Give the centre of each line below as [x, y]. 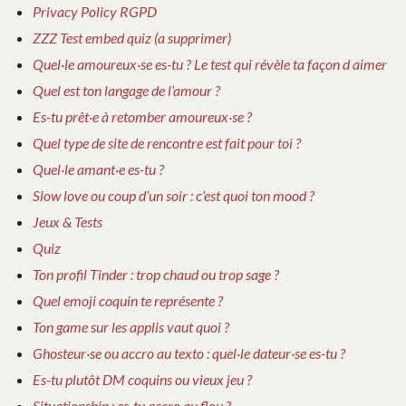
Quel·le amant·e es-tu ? [98, 169]
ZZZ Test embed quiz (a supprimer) [132, 38]
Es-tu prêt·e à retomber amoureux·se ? [142, 117]
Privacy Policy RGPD [95, 12]
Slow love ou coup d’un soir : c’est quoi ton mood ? [174, 196]
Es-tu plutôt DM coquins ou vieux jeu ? [142, 380]
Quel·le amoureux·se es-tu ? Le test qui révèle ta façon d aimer [210, 64]
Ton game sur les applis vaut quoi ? [131, 327]
